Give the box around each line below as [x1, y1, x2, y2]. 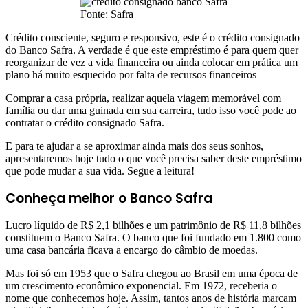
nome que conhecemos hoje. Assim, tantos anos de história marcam [5, 292, 296, 305]
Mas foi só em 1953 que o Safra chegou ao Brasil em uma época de [5, 267, 298, 280]
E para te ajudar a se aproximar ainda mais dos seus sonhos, [5, 140, 263, 153]
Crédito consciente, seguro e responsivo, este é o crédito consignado [5, 32, 300, 44]
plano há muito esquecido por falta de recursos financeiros [5, 69, 256, 81]
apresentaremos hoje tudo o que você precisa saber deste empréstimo [5, 153, 302, 165]
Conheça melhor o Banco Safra [5, 189, 212, 208]
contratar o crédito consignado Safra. [5, 117, 164, 129]
